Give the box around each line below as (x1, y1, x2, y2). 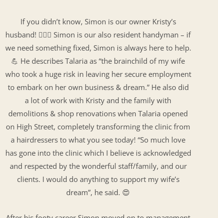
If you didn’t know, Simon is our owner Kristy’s (20, 16, 176, 26)
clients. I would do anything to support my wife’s (17, 174, 180, 184)
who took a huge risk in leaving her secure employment (5, 69, 191, 79)
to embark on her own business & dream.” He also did (7, 82, 189, 92)
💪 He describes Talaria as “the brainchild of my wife (11, 55, 185, 66)
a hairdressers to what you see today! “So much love (11, 134, 186, 145)
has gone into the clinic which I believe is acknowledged (5, 147, 191, 158)
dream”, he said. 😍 (66, 187, 130, 197)
